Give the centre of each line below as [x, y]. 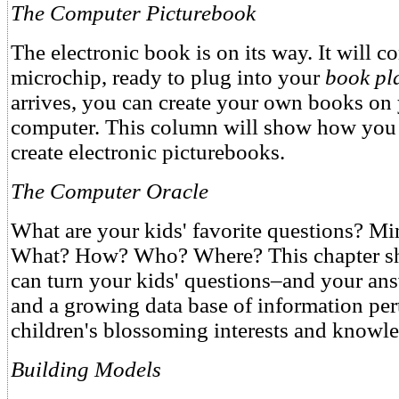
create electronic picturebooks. [148, 152]
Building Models [86, 369]
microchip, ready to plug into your [168, 77]
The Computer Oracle [110, 191]
